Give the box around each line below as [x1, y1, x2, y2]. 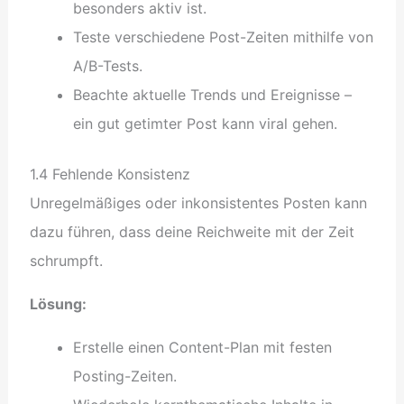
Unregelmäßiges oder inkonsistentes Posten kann [29, 193, 367, 212]
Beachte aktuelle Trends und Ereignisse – [72, 85, 352, 104]
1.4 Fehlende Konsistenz [29, 164, 190, 183]
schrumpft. [29, 251, 103, 270]
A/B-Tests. [72, 56, 142, 75]
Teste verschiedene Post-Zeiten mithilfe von [72, 27, 373, 46]
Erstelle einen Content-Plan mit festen [72, 337, 332, 356]
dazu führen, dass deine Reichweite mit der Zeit [29, 222, 354, 241]
